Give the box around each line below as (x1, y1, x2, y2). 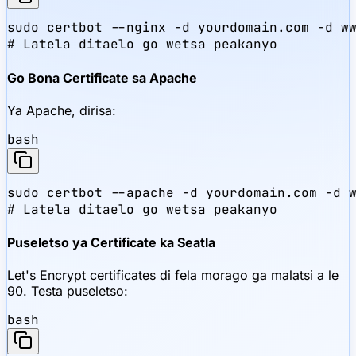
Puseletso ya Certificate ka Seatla (7, 234, 215, 251)
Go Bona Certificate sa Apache (7, 69, 197, 86)
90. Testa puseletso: (7, 283, 128, 300)
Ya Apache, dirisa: (7, 102, 116, 118)
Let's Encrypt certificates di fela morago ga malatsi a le (7, 267, 339, 284)
